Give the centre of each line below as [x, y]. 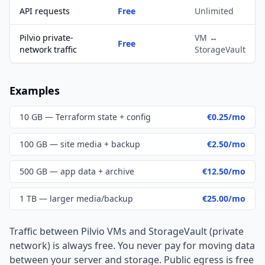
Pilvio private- [46, 38]
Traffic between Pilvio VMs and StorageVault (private [127, 231]
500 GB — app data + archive [77, 171]
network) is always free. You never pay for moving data [132, 245]
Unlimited [214, 11]
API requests [45, 11]
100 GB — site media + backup [80, 144]
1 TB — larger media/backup [76, 198]
